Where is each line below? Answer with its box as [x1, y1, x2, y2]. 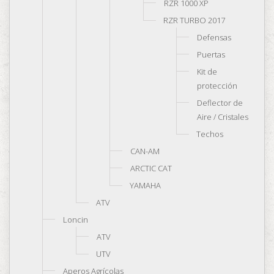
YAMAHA [130, 180, 161, 191]
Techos [196, 128, 223, 139]
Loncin [63, 214, 88, 225]
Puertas [197, 49, 225, 60]
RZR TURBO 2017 [163, 15, 225, 26]
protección [197, 80, 237, 91]
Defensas [197, 32, 231, 43]
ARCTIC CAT [130, 163, 172, 174]
